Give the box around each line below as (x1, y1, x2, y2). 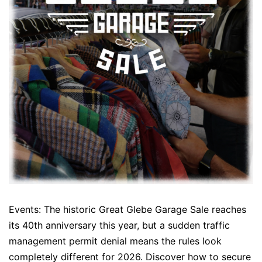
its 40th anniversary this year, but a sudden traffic (9, 219, 230, 231)
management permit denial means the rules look (9, 235, 222, 247)
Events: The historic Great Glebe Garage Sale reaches (9, 203, 246, 215)
